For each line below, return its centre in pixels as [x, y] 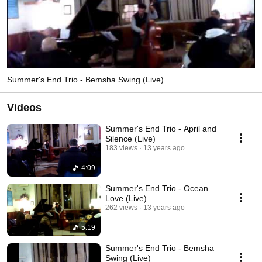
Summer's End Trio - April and [161, 128]
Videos [24, 107]
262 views [121, 207]
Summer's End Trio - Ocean [157, 188]
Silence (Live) [130, 138]
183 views [121, 148]
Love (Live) [126, 198]
